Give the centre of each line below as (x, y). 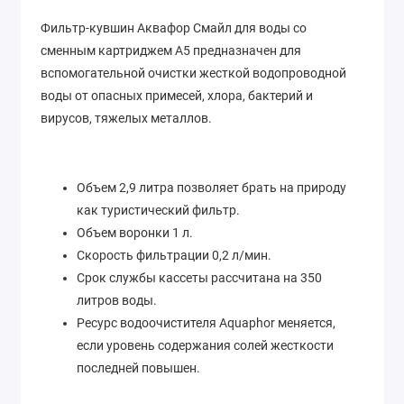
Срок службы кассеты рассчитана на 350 (199, 277)
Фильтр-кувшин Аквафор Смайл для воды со (174, 28)
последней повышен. (138, 367)
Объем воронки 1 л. (135, 232)
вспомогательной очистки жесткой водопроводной (193, 73)
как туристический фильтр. (158, 210)
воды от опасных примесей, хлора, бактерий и (177, 95)
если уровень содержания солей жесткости (205, 345)
